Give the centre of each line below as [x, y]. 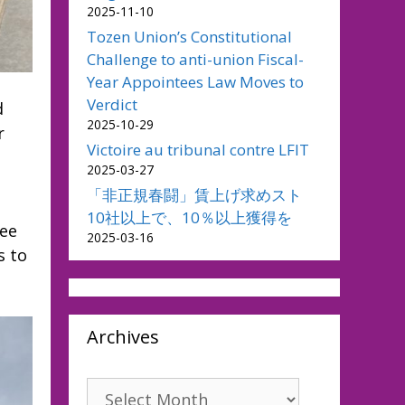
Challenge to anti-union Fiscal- [195, 59]
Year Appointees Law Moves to [195, 82]
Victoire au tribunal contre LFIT [198, 150]
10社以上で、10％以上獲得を [189, 217]
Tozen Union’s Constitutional [189, 37]
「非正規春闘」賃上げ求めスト [202, 195]
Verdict [112, 104]
